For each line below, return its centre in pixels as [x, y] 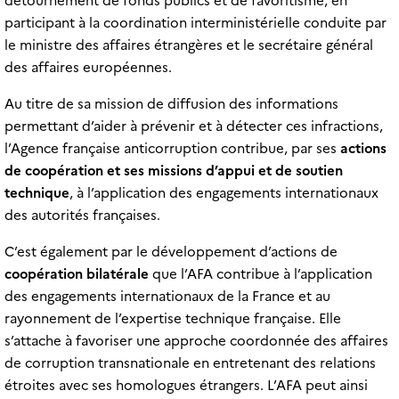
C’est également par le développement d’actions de [171, 252]
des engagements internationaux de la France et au [167, 297]
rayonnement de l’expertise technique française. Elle [172, 319]
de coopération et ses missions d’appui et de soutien [173, 171]
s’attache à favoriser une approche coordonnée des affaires [196, 342]
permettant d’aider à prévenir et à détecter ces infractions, [193, 127]
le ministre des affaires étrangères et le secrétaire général [188, 46]
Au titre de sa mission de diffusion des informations [171, 105]
